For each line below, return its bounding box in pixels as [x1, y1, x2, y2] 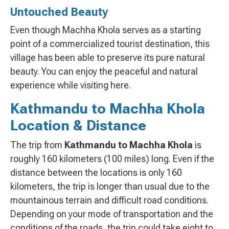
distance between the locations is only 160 [10, 167, 182, 178]
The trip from [10, 140, 64, 151]
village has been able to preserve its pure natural [10, 52, 205, 63]
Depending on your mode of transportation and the [10, 209, 213, 220]
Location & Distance [10, 117, 146, 134]
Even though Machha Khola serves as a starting [10, 25, 201, 36]
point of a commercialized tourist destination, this [10, 38, 210, 50]
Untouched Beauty [10, 6, 108, 19]
